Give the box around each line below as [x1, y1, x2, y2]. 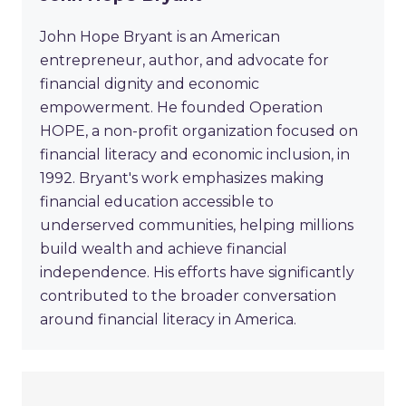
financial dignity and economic [40, 75, 259, 93]
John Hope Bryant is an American [40, 28, 280, 46]
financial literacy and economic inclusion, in [40, 146, 350, 164]
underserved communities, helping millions [40, 217, 353, 235]
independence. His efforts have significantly [40, 264, 354, 282]
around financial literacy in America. [40, 311, 296, 329]
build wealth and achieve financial [40, 240, 287, 258]
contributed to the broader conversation [40, 287, 336, 305]
